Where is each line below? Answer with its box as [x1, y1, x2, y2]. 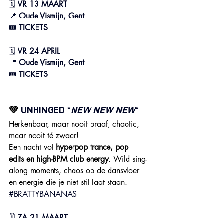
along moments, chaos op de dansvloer [9, 165, 142, 176]
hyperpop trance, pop [56, 142, 131, 152]
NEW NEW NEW [71, 105, 135, 115]
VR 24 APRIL [18, 46, 60, 56]
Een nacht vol [9, 142, 56, 152]
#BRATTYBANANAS [9, 189, 77, 199]
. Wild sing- [109, 154, 147, 164]
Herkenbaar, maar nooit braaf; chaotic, [9, 119, 142, 129]
